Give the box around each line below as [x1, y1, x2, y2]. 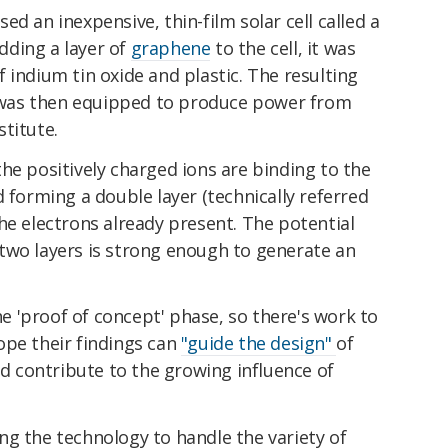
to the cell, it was [210, 35, 356, 60]
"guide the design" [180, 331, 337, 356]
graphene [130, 35, 211, 60]
